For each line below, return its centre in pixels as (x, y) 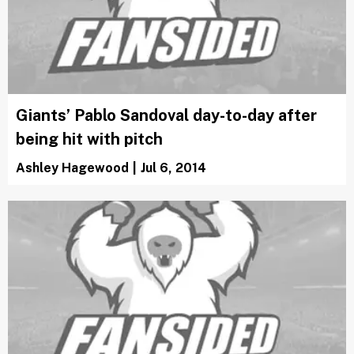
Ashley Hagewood (72, 168)
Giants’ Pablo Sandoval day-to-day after (166, 116)
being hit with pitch (89, 139)
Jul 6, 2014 (173, 168)
